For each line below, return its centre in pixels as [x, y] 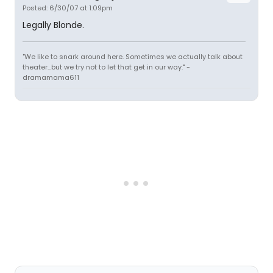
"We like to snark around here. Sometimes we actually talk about [133, 57]
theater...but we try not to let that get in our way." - [106, 67]
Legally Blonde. [53, 25]
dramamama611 [51, 77]
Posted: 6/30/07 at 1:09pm [68, 8]
